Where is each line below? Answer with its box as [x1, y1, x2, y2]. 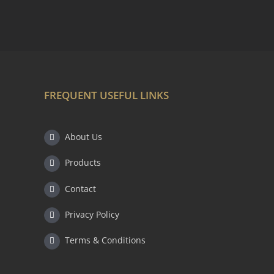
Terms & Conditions [64, 234, 146, 246]
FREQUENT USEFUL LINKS [44, 87, 169, 102]
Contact [64, 182, 96, 194]
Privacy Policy [64, 208, 119, 220]
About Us [64, 130, 102, 143]
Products [64, 157, 101, 169]
